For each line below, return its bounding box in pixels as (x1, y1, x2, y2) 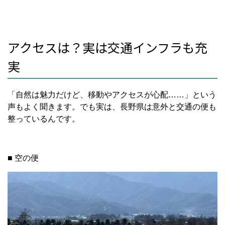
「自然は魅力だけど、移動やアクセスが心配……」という (8, 90, 216, 99)
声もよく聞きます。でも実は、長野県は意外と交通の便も (8, 102, 216, 111)
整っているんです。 (8, 114, 80, 123)
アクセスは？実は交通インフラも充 (8, 38, 207, 56)
